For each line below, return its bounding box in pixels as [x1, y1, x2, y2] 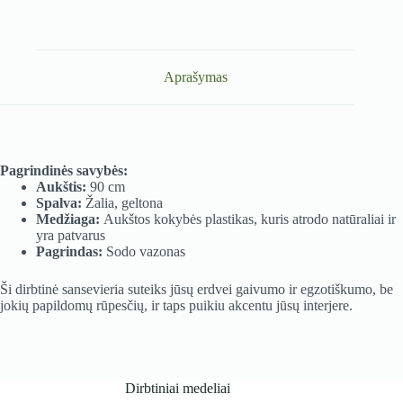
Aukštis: [36, 178, 86, 194]
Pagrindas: [36, 243, 106, 259]
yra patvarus [36, 227, 105, 243]
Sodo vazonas [106, 243, 185, 259]
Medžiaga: [36, 210, 100, 227]
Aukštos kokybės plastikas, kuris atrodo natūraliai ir [100, 210, 396, 227]
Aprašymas [163, 69, 228, 85]
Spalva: [36, 194, 82, 210]
